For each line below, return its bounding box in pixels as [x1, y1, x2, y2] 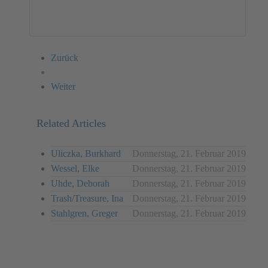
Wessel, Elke [51, 163, 99, 173]
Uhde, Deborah [51, 178, 109, 188]
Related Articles [36, 117, 106, 129]
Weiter [51, 81, 75, 92]
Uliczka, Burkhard [51, 148, 121, 159]
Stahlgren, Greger [51, 208, 118, 218]
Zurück [51, 52, 78, 63]
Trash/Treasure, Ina [51, 193, 123, 203]
